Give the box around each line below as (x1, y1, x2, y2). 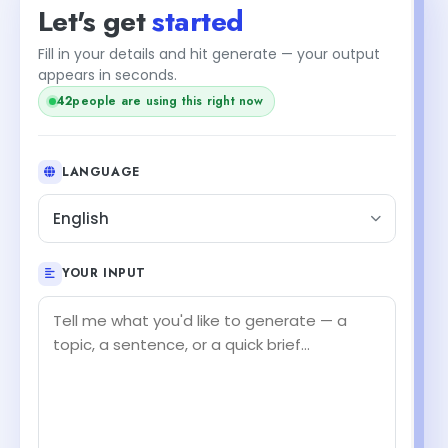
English (53, 208, 109, 229)
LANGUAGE (62, 162, 140, 181)
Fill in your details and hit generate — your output (38, 43, 380, 64)
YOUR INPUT (62, 264, 146, 282)
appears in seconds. (38, 64, 177, 85)
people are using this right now (72, 91, 264, 110)
